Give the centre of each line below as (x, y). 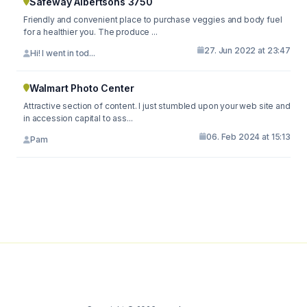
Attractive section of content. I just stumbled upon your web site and (157, 106)
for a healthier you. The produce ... (90, 32)
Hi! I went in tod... (62, 53)
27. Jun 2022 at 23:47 (247, 50)
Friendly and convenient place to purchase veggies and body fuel (153, 19)
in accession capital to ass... (78, 118)
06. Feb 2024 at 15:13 (248, 136)
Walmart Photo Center (82, 88)
